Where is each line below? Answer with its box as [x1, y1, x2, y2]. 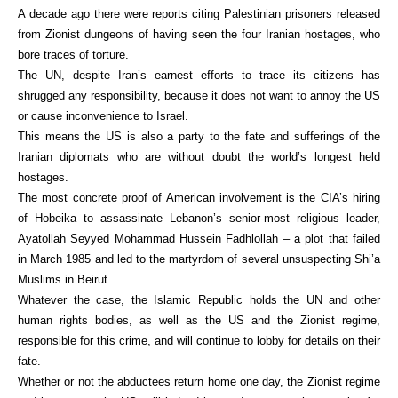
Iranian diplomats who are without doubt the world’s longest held [18, 150, 380, 163]
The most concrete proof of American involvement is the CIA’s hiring [18, 191, 380, 204]
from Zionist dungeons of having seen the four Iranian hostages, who [18, 28, 380, 41]
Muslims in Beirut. [18, 273, 111, 286]
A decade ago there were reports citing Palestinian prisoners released [18, 7, 380, 20]
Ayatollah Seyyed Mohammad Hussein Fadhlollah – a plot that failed [18, 232, 380, 245]
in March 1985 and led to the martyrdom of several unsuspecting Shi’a [18, 252, 380, 266]
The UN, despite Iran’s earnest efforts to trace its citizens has [18, 68, 380, 82]
